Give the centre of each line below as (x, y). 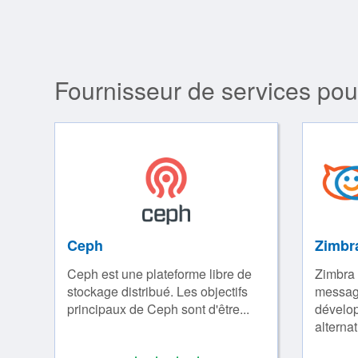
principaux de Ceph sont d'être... (159, 309)
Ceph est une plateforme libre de (160, 274)
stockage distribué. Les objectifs (158, 292)
